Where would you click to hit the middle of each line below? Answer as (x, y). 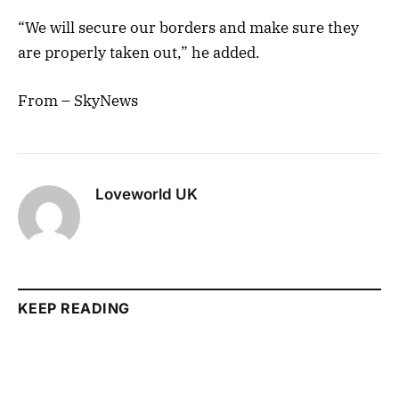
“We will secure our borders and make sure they (188, 27)
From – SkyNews (78, 100)
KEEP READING (74, 308)
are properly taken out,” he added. (139, 52)
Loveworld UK (147, 194)
